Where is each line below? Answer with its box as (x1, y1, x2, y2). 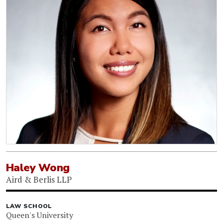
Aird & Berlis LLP (6, 173, 72, 185)
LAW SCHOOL (6, 202, 52, 210)
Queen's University (6, 209, 73, 221)
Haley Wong (6, 160, 70, 175)
